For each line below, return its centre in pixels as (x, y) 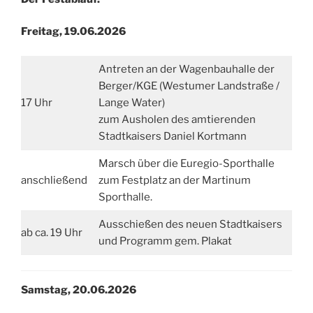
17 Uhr (37, 102)
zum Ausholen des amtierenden (177, 119)
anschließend (54, 180)
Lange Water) (131, 102)
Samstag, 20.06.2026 (79, 290)
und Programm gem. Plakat (165, 241)
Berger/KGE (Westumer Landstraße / (189, 86)
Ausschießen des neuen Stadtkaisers (190, 224)
